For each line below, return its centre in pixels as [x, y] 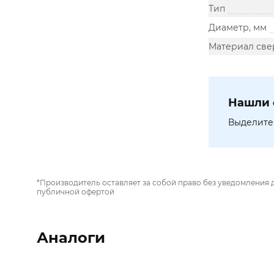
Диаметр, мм [238, 28]
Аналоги [71, 238]
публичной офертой [76, 192]
